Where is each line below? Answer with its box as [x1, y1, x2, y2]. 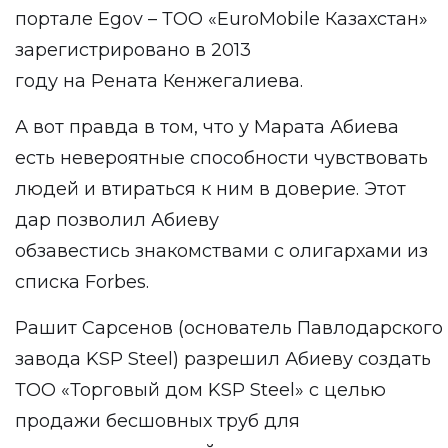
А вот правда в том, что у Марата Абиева [15, 116, 399, 138]
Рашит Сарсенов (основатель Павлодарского [15, 317, 443, 339]
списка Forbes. [15, 271, 149, 293]
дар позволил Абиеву [15, 209, 219, 231]
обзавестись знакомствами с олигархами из [15, 240, 428, 262]
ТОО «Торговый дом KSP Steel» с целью [15, 379, 386, 401]
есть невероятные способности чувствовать [15, 147, 428, 169]
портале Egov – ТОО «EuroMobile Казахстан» [15, 8, 428, 30]
